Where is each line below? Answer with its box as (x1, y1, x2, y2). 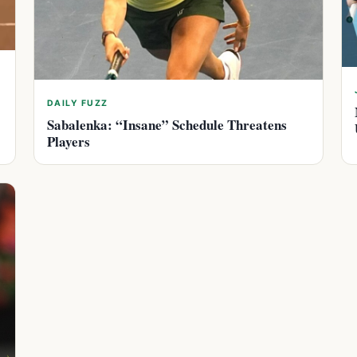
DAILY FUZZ (47, 97, 108, 108)
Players (47, 131, 90, 151)
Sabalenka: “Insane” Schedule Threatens (47, 114, 287, 135)
